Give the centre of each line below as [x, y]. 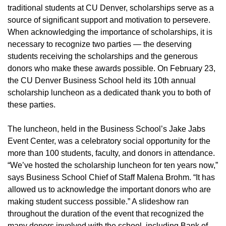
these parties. [32, 105]
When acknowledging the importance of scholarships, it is [110, 32]
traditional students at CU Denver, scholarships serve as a [111, 8]
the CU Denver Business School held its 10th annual [102, 81]
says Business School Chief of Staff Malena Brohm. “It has [111, 178]
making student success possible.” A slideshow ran [98, 202]
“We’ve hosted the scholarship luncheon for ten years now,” [113, 165]
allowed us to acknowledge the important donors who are [109, 190]
